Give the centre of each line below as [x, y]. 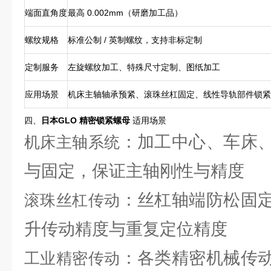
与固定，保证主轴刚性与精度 [134, 171]
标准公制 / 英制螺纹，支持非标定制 [135, 40]
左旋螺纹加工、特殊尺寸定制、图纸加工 [144, 67]
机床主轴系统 [72, 142]
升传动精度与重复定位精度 [126, 229]
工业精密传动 [72, 258]
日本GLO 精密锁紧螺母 [86, 120]
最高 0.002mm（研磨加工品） [125, 13]
